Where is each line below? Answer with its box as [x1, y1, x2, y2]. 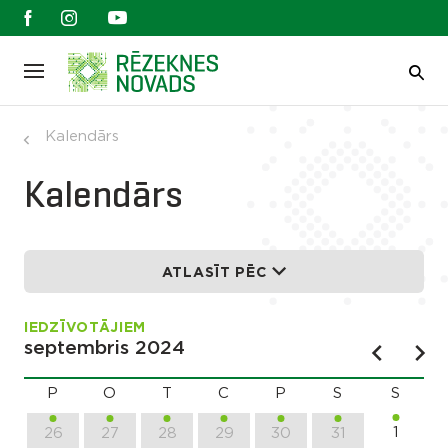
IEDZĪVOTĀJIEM [24, 321, 147, 335]
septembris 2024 [24, 339, 185, 358]
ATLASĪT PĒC [161, 266, 267, 280]
